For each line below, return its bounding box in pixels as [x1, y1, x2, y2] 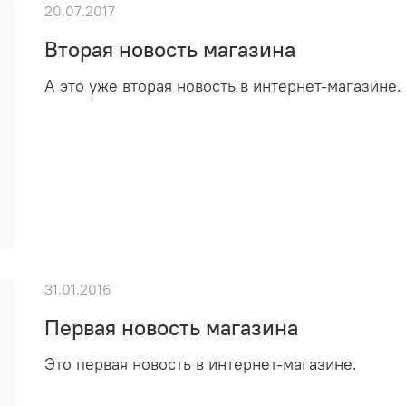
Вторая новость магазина [44, 34, 296, 63]
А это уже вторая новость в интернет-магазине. [44, 75, 402, 96]
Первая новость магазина [44, 314, 299, 342]
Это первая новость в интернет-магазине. [44, 354, 358, 375]
